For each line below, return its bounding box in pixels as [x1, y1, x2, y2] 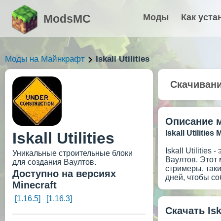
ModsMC [43, 12, 91, 25]
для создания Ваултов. [12, 158, 96, 166]
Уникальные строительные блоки [12, 149, 133, 157]
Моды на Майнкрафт [5, 54, 85, 64]
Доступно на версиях [12, 168, 116, 179]
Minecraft [12, 180, 57, 190]
